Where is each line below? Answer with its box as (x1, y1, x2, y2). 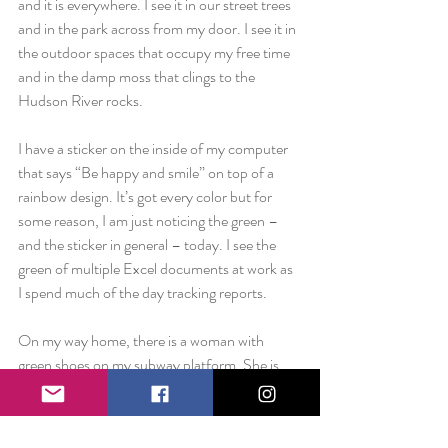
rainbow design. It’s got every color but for (18, 185, 275, 208)
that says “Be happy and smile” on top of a (18, 161, 277, 184)
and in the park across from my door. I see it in (18, 17, 299, 40)
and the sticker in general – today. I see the (18, 233, 279, 256)
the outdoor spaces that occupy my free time (18, 41, 293, 64)
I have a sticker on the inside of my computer (18, 137, 291, 160)
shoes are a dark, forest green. (18, 401, 199, 424)
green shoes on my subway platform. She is (18, 353, 282, 376)
